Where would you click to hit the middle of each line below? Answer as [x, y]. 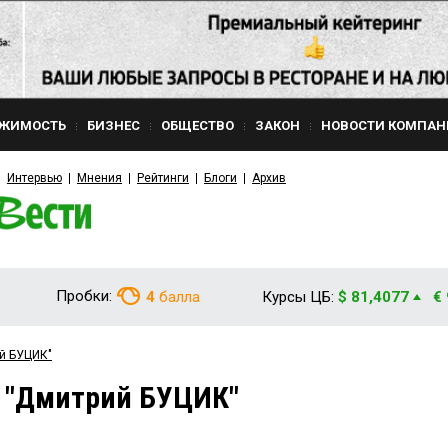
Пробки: [84, 296]
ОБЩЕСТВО [197, 125]
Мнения [99, 178]
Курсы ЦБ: [298, 297]
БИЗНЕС [113, 125]
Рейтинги [163, 178]
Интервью [34, 178]
